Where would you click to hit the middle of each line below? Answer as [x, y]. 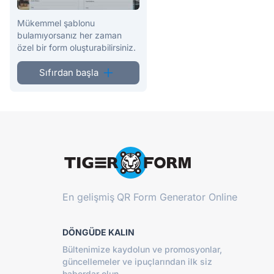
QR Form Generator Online [177, 197]
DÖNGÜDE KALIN [98, 232]
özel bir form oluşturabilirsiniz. [76, 47]
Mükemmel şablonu [56, 23]
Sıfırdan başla [68, 72]
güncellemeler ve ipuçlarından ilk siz [137, 261]
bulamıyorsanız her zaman [69, 35]
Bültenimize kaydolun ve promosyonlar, [142, 249]
